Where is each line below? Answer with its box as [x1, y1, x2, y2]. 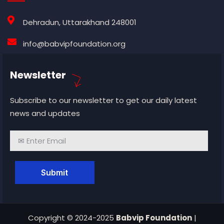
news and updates [10, 108, 80, 119]
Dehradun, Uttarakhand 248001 [22, 17, 136, 28]
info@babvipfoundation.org [22, 38, 125, 49]
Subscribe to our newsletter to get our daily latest [10, 95, 197, 106]
